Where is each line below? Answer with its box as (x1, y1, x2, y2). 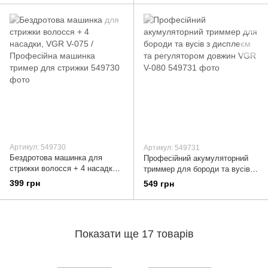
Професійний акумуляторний (144, 154, 248, 163)
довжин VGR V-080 (144, 186, 212, 196)
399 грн (10, 178, 40, 188)
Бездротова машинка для (10, 153, 102, 163)
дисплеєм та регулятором (144, 175, 238, 185)
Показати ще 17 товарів (74, 227, 194, 240)
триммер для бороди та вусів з (144, 165, 256, 174)
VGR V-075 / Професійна (10, 175, 99, 184)
